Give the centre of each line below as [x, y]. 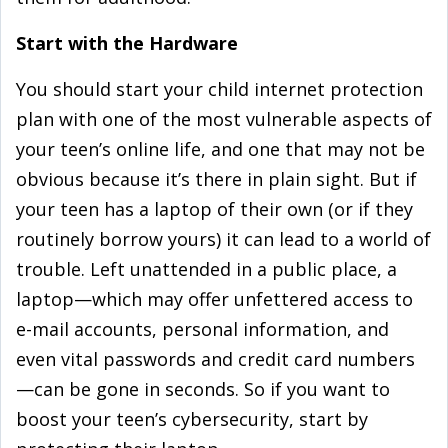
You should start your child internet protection [219, 89]
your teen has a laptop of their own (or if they [214, 209]
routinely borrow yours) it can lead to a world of [223, 239]
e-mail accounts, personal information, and [202, 329]
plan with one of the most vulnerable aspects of [224, 119]
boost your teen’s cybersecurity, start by [192, 419]
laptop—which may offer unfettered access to [214, 299]
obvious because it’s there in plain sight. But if [216, 179]
